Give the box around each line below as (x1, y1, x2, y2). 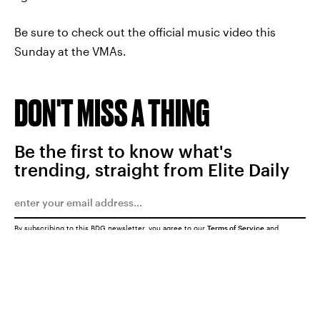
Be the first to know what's (14, 141, 232, 162)
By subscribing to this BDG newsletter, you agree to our (14, 224, 207, 233)
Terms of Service (207, 224, 264, 233)
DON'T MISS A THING (14, 91, 210, 134)
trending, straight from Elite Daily (14, 159, 289, 181)
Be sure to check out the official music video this (14, 25, 276, 39)
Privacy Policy (14, 231, 64, 241)
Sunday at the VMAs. (14, 44, 126, 59)
